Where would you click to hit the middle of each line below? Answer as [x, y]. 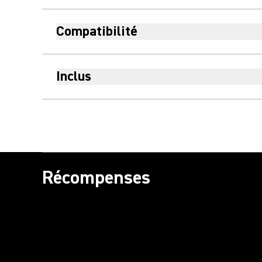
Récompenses [96, 177]
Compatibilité [97, 31]
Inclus [74, 76]
